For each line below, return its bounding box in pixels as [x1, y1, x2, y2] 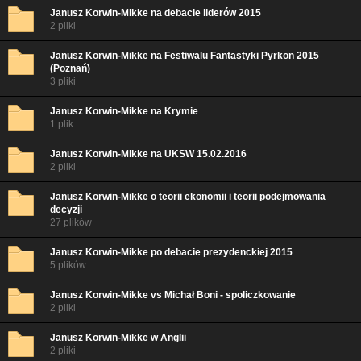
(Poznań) [50, 63, 90, 74]
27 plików [50, 217, 92, 228]
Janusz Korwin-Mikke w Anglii [50, 332, 186, 343]
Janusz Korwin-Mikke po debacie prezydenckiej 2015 [50, 247, 293, 258]
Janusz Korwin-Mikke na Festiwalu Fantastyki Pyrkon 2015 [50, 50, 319, 61]
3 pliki [50, 76, 76, 87]
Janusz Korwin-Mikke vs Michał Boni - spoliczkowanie [50, 289, 296, 301]
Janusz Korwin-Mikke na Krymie [50, 106, 198, 117]
